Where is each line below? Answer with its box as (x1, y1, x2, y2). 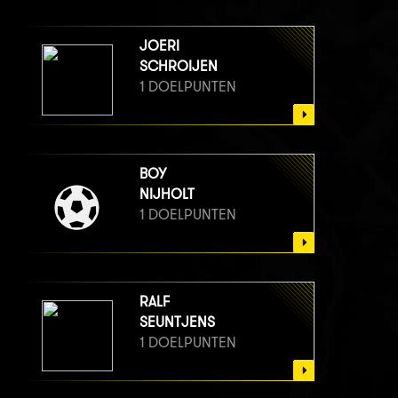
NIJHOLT (139, 186, 195, 203)
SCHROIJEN (139, 58, 218, 76)
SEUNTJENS (139, 314, 215, 331)
